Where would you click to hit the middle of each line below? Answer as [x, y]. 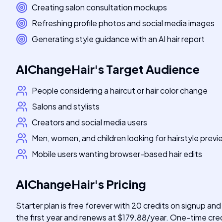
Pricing [126, 184]
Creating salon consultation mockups [99, 7]
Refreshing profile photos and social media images [123, 23]
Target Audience [153, 69]
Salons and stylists [66, 106]
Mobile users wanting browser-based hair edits [117, 154]
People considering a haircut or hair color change [120, 90]
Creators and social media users [89, 122]
